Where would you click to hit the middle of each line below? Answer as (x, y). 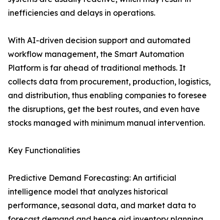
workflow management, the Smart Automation (96, 54)
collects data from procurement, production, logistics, (109, 82)
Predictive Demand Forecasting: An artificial (92, 178)
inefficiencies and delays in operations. (82, 13)
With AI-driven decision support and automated (99, 41)
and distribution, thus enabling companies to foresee (107, 96)
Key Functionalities (44, 151)
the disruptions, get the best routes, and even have (104, 109)
